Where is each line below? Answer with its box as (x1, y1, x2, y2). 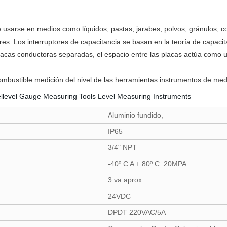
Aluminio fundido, (108, 111, 163, 119)
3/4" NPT (108, 143, 137, 152)
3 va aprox (108, 176, 142, 184)
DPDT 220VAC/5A (108, 208, 166, 216)
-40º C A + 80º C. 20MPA (108, 160, 186, 168)
